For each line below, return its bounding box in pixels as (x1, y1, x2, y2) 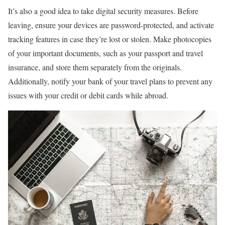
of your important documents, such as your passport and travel (8, 47, 203, 58)
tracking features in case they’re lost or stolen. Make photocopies (8, 33, 211, 44)
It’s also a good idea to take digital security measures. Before (8, 5, 198, 16)
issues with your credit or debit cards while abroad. (8, 89, 168, 100)
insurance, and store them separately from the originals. (8, 61, 182, 72)
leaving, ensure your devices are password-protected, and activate (8, 19, 214, 30)
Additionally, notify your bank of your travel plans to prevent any (8, 75, 212, 86)
